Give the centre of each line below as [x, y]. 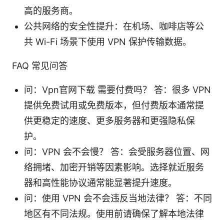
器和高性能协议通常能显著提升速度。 [100, 182]
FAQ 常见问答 [40, 65]
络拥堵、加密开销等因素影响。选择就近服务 [114, 167]
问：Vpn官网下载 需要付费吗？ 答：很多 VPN [117, 89]
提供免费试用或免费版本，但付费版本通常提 [114, 105]
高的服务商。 [51, 10]
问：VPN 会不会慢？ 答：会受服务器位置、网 [117, 151]
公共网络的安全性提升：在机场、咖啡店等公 [114, 26]
